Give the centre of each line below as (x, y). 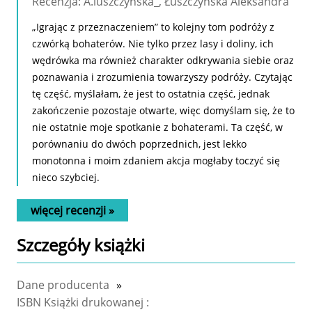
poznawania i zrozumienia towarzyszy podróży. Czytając (162, 77)
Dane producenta (63, 285)
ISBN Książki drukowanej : (83, 303)
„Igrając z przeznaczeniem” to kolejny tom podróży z (153, 27)
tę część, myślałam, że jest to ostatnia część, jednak (151, 94)
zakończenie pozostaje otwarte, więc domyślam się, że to (163, 111)
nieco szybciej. (66, 178)
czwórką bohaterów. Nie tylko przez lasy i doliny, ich (153, 44)
